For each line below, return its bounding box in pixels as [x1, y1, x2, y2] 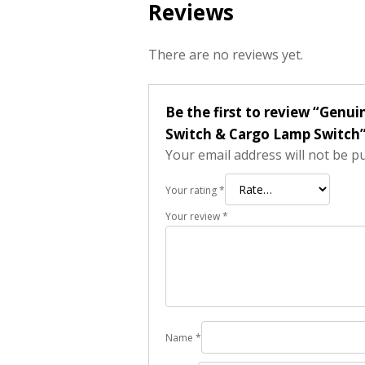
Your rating [165, 182, 219, 197]
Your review [165, 209, 222, 223]
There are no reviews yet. [148, 46, 303, 64]
